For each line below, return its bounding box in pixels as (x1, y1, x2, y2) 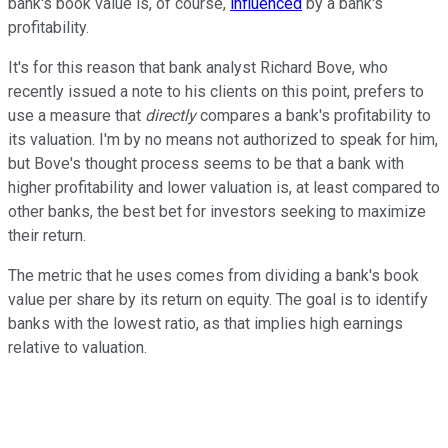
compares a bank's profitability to (196, 105, 431, 125)
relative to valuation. (8, 337, 147, 357)
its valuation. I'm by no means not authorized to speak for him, (8, 129, 438, 149)
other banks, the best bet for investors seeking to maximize (8, 201, 426, 221)
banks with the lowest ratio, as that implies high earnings (8, 313, 403, 333)
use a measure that (8, 105, 145, 125)
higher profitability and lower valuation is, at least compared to (8, 177, 440, 197)
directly (145, 105, 196, 125)
